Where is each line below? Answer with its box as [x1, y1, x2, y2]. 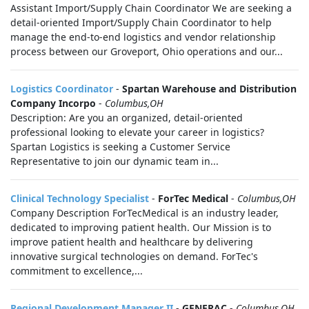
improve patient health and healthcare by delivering [10, 235, 253, 248]
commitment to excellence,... [10, 264, 143, 277]
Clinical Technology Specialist [10, 192, 149, 205]
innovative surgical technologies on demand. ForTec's [10, 250, 258, 263]
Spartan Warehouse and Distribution [122, 82, 297, 95]
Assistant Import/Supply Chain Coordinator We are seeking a [10, 1, 292, 14]
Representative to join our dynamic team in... [10, 154, 219, 168]
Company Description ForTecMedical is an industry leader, [10, 206, 279, 219]
